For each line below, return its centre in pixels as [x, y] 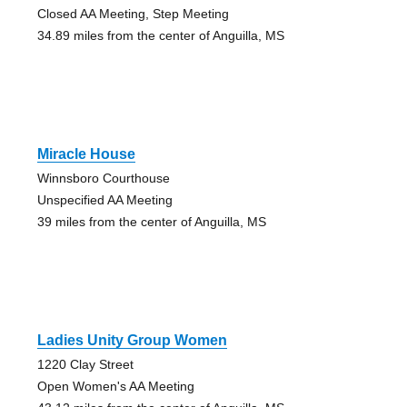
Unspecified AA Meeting [104, 199]
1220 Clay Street [85, 364]
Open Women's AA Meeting [115, 386]
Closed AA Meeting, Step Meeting [133, 13]
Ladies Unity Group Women [132, 340]
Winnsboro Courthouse [103, 178]
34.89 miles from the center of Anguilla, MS [160, 35]
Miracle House [86, 154]
